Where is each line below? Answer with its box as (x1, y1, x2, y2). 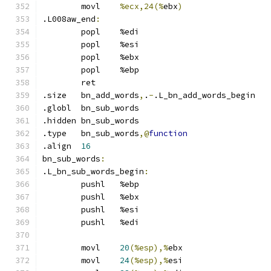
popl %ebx (120, 52, 139, 62)
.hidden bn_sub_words (81, 116, 139, 126)
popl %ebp (120, 65, 139, 75)
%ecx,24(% (120, 1, 163, 11)
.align (71, 141, 81, 151)
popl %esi (120, 39, 139, 50)
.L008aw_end (42, 14, 96, 24)
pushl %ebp (120, 179, 139, 189)
